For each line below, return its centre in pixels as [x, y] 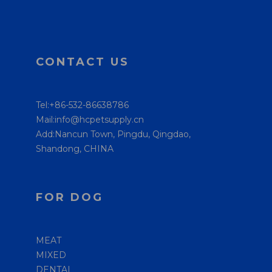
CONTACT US [83, 62]
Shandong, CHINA [75, 149]
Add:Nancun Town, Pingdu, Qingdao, [113, 134]
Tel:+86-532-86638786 [82, 105]
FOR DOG [70, 197]
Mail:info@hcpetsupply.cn [90, 120]
